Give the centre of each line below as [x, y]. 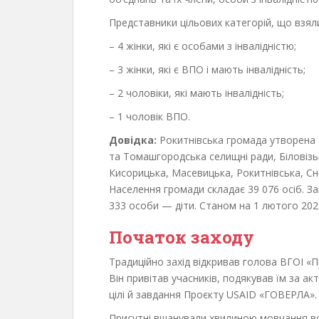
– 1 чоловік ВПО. [150, 116]
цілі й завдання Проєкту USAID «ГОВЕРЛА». [213, 294]
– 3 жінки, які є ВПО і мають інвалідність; [207, 69]
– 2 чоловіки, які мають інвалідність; [197, 93]
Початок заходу [182, 237]
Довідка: [134, 140]
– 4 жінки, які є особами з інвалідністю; [203, 46]
